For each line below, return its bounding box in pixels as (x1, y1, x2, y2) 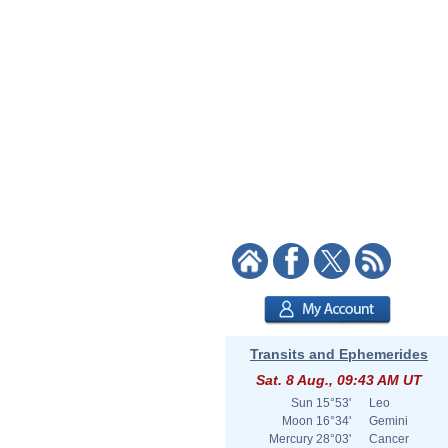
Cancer (369, 432, 409, 446)
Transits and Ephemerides (250, 346, 428, 362)
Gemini (369, 414, 408, 428)
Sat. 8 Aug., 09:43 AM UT (256, 372, 422, 388)
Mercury (269, 432, 313, 446)
